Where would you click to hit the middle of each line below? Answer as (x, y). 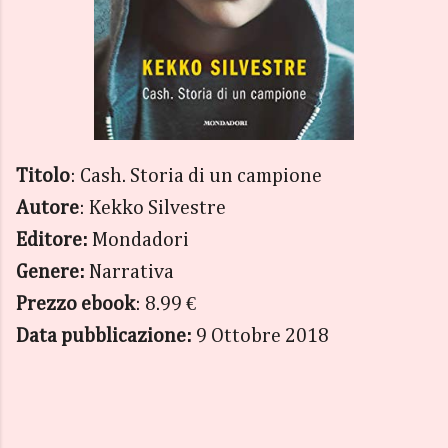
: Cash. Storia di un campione (196, 175)
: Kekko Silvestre (152, 207)
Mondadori (138, 239)
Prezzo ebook (75, 303)
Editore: (52, 239)
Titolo (43, 175)
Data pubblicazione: (104, 335)
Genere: (50, 271)
